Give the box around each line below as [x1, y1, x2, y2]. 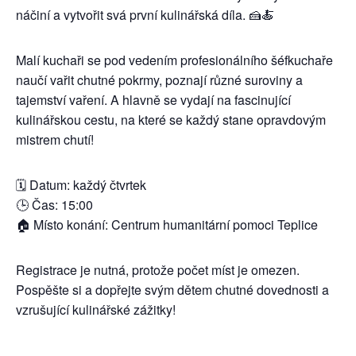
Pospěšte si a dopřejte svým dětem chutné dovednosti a [16, 281, 329, 299]
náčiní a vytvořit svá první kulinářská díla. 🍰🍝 [16, 6, 274, 24]
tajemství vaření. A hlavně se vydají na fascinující [16, 91, 291, 109]
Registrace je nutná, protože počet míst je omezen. [16, 261, 300, 279]
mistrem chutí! [16, 130, 94, 149]
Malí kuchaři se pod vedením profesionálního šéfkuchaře [16, 51, 333, 69]
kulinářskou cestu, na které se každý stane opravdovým [16, 110, 326, 129]
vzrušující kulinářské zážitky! [16, 300, 176, 319]
